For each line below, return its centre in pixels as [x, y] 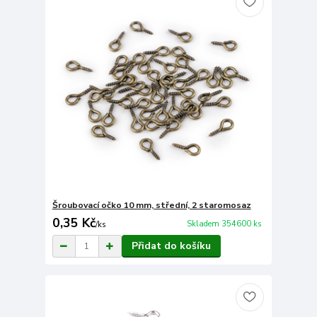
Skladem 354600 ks [224, 224]
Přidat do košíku [171, 246]
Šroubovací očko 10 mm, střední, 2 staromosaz [151, 206]
